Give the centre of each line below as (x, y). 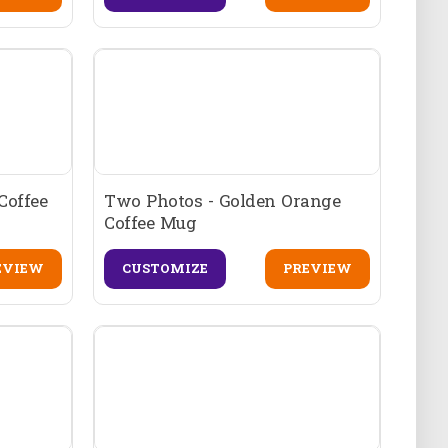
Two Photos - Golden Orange (222, 200)
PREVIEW (317, 268)
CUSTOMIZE (165, 268)
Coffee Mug (150, 222)
